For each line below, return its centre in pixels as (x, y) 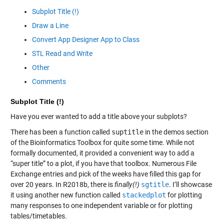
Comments (49, 82)
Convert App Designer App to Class (85, 40)
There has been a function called (61, 132)
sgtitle (155, 184)
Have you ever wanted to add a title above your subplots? (98, 116)
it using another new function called (66, 195)
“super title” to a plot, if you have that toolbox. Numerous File (103, 163)
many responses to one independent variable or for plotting (101, 205)
